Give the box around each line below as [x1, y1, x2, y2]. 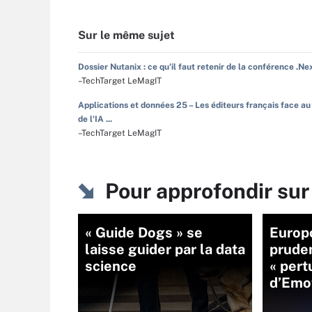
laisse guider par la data [85, 241, 245, 258]
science [85, 258, 136, 274]
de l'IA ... [78, 114, 112, 124]
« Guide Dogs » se [85, 224, 203, 241]
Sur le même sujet [78, 29, 175, 42]
